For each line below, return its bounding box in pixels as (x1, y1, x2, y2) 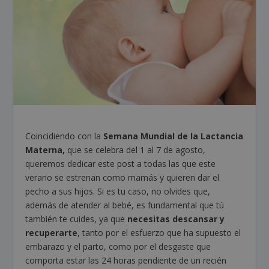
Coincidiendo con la (25, 130, 104, 142)
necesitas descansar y (127, 213, 225, 225)
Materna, (25, 144, 65, 156)
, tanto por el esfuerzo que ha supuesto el (77, 227, 241, 239)
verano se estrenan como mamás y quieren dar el (25, 172, 220, 184)
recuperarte (25, 227, 78, 239)
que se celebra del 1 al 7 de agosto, (65, 144, 206, 156)
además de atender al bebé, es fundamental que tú (25, 199, 225, 211)
